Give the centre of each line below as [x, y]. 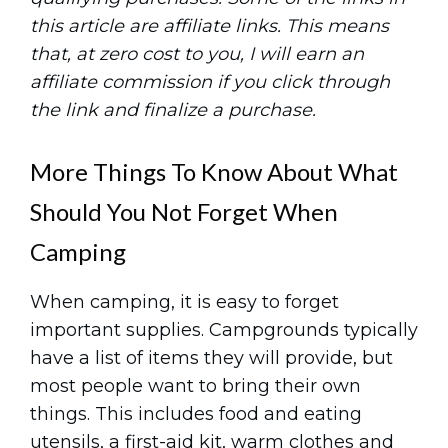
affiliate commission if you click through [210, 82]
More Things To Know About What [214, 171]
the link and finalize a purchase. [173, 110]
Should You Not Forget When [184, 211]
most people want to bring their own [195, 386]
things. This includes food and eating [196, 414]
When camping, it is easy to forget [184, 302]
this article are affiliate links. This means [209, 26]
